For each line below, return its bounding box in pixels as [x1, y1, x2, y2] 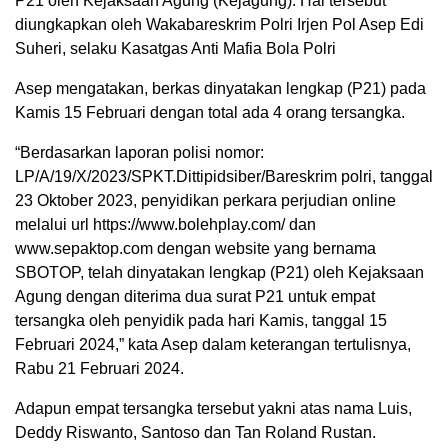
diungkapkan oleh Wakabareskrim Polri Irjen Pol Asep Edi [15, 16, 424, 34]
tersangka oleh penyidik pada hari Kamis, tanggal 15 [15, 312, 387, 330]
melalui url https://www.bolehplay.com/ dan [15, 216, 316, 234]
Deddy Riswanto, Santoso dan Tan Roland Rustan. [15, 424, 376, 442]
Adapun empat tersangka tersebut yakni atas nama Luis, [15, 400, 412, 418]
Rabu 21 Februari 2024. [15, 360, 184, 378]
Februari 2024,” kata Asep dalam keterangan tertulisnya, [15, 336, 411, 354]
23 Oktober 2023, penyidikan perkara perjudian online [15, 192, 396, 210]
